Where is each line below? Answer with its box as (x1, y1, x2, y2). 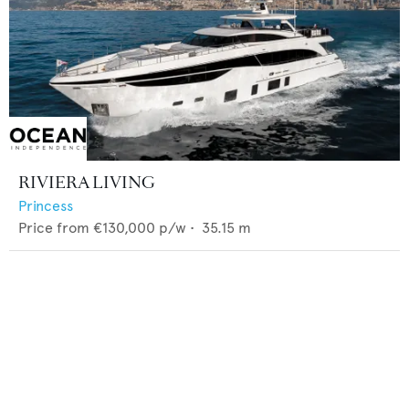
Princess (18, 196, 73, 215)
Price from (18, 218, 89, 236)
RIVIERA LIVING (18, 171, 155, 194)
